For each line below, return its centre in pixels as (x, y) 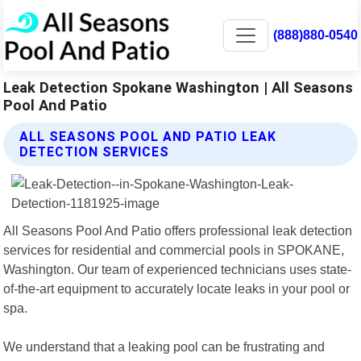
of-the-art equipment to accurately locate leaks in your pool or (177, 288)
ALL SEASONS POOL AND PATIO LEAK (148, 136)
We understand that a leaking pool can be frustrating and (164, 346)
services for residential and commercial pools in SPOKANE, (174, 249)
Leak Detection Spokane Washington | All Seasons (178, 87)
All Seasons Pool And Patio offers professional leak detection (178, 230)
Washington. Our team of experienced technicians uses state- (178, 269)
